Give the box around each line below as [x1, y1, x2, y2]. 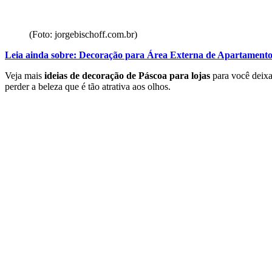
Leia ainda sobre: [5, 49, 76, 60]
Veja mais [5, 70, 44, 81]
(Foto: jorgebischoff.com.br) [29, 29, 137, 39]
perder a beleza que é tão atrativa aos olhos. [5, 81, 171, 92]
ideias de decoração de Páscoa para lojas [44, 70, 210, 81]
